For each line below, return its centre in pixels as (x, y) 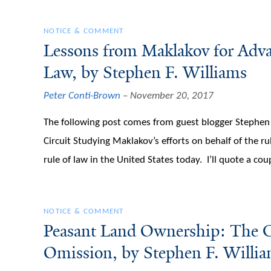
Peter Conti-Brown (82, 96)
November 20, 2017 (172, 96)
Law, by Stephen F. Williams (145, 73)
